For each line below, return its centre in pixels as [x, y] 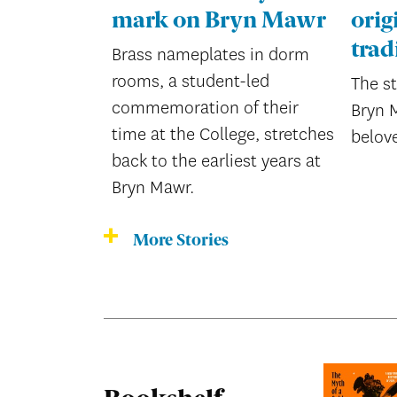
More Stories [180, 241]
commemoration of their [206, 108]
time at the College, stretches [223, 135]
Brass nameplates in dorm [211, 55]
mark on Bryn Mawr [219, 21]
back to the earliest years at [217, 161]
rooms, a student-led [191, 82]
